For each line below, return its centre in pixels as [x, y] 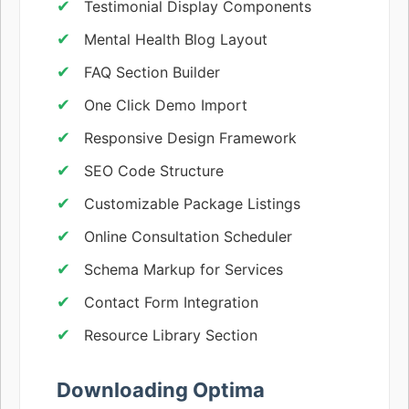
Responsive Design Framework [190, 137]
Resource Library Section [171, 335]
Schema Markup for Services [184, 269]
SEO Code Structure [154, 170]
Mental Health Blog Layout [176, 39]
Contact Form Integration [171, 302]
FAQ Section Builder [152, 72]
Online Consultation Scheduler [188, 236]
